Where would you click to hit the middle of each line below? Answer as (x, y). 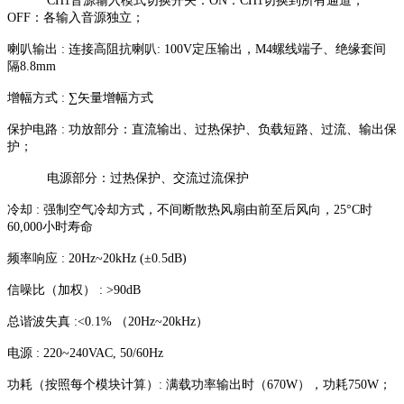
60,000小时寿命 (50, 227)
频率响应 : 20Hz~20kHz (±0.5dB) (97, 259)
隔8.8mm (32, 67)
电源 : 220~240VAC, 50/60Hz (85, 353)
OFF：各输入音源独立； (76, 18)
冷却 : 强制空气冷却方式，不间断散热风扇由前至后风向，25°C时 (190, 210)
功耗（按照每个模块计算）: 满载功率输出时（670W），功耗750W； (199, 385)
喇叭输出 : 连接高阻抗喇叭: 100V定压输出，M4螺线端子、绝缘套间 (197, 50)
